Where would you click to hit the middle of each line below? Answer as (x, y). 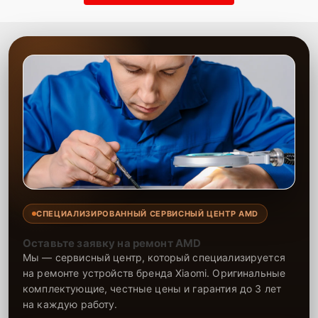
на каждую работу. (70, 304)
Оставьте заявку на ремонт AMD (112, 243)
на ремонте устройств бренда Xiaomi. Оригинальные (154, 273)
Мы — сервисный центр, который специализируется (154, 257)
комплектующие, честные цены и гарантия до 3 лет (152, 289)
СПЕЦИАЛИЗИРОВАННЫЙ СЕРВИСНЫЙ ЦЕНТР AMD (148, 214)
